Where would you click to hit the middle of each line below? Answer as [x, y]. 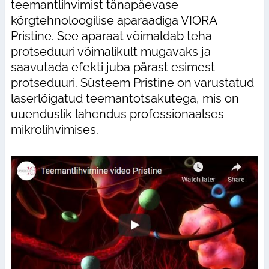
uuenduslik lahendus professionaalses [117, 114]
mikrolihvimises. [54, 129]
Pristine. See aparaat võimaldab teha [111, 36]
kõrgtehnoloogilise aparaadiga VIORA [113, 20]
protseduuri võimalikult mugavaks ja [110, 51]
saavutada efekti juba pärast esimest [113, 67]
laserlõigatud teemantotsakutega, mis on [125, 98]
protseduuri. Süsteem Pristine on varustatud [132, 83]
